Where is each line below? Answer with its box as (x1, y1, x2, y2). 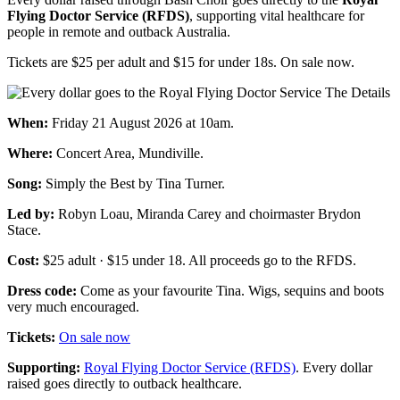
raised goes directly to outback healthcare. (7, 376, 242, 391)
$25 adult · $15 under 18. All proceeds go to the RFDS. (39, 253, 356, 268)
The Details (325, 85, 390, 100)
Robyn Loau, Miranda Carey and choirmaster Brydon (54, 206, 361, 221)
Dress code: (7, 283, 77, 298)
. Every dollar (296, 360, 372, 375)
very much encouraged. (7, 299, 139, 314)
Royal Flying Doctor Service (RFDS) (84, 360, 296, 375)
